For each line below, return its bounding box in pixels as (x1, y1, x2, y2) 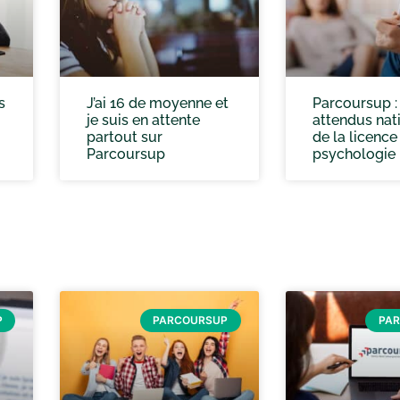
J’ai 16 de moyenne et (87, 94, 229, 112)
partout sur (87, 128, 162, 146)
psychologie (312, 145, 396, 162)
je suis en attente (87, 111, 200, 129)
